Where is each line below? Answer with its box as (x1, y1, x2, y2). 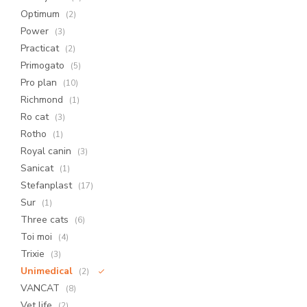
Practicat (21, 42, 62, 55)
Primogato (21, 59, 67, 72)
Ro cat (21, 110, 51, 123)
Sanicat (21, 162, 56, 175)
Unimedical (21, 265, 75, 278)
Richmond (21, 93, 66, 106)
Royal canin (21, 145, 74, 158)
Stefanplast (21, 179, 75, 192)
